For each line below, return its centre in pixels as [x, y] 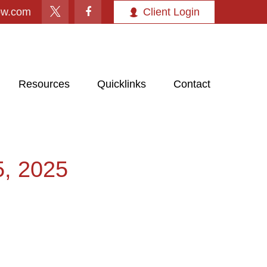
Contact [192, 84]
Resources [44, 84]
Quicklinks [122, 84]
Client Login [171, 12]
